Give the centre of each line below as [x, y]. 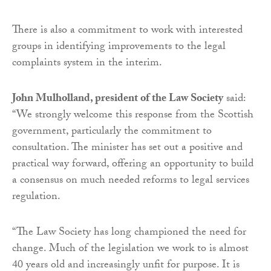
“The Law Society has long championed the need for [129, 233]
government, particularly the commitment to [112, 132]
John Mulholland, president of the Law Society [118, 100]
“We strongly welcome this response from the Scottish [133, 116]
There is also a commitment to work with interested [127, 31]
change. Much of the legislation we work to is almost [130, 250]
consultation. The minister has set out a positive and [127, 149]
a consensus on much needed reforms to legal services [131, 181]
